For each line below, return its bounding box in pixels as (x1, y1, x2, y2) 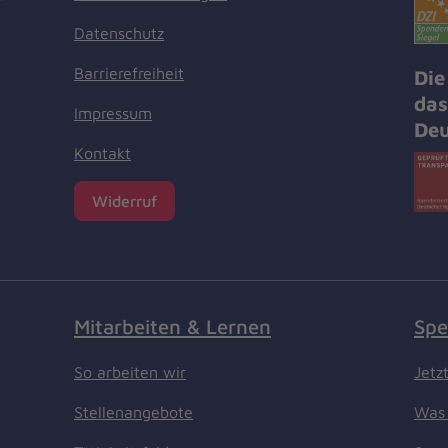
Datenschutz (74, 24, 164, 43)
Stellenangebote (74, 402, 193, 421)
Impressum (74, 104, 152, 123)
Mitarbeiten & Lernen (74, 313, 271, 338)
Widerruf (92, 192, 157, 211)
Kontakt (74, 144, 131, 163)
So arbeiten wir (74, 362, 186, 381)
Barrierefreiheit (74, 64, 184, 83)
